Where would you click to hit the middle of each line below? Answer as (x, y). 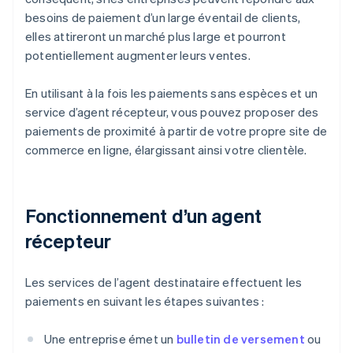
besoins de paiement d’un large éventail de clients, (163, 18)
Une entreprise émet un (110, 339)
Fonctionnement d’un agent (144, 216)
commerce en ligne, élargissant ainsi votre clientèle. (166, 150)
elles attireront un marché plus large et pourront (156, 37)
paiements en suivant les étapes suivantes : (145, 301)
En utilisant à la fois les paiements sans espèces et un (172, 93)
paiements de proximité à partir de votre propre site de (176, 131)
